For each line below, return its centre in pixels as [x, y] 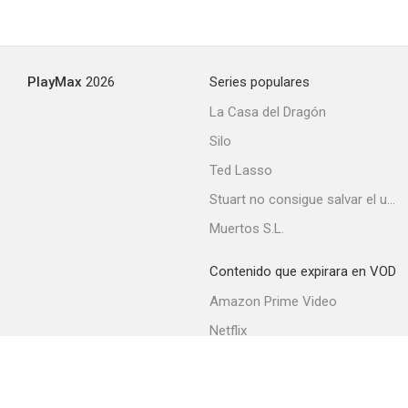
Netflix [228, 331]
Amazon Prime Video [273, 301]
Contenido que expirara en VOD [303, 271]
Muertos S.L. [247, 229]
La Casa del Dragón [268, 112]
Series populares [260, 82]
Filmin [227, 360]
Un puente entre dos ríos [317, 206]
